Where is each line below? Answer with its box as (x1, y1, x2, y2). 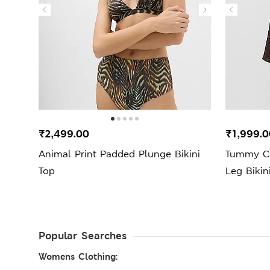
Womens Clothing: (39, 250, 118, 263)
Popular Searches (39, 228, 127, 242)
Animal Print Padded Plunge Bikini (39, 147, 200, 160)
